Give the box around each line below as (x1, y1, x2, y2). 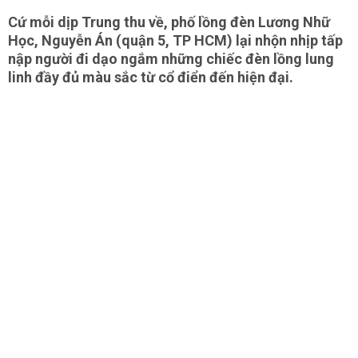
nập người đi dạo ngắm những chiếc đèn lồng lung (8, 50, 334, 67)
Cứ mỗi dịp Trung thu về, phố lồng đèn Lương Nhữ (8, 14, 330, 30)
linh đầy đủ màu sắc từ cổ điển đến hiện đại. (8, 69, 293, 86)
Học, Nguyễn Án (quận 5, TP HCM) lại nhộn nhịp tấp (8, 32, 343, 49)
